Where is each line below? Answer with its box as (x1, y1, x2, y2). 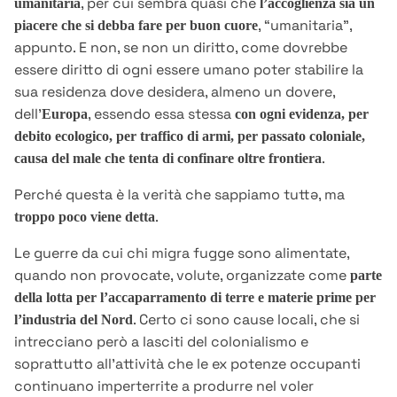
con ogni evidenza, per (235, 106, 369, 122)
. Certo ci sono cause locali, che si (133, 310, 360, 330)
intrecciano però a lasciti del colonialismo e (14, 332, 308, 352)
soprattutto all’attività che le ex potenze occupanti (14, 354, 361, 374)
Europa (42, 106, 88, 122)
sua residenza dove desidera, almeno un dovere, (14, 82, 335, 102)
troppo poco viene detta (14, 209, 155, 225)
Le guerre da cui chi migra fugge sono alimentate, (14, 244, 349, 263)
